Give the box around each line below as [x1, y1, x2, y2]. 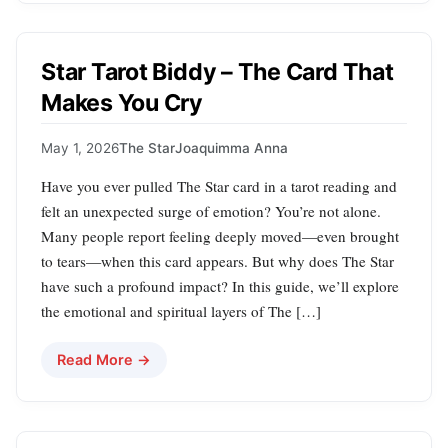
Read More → [57, 350, 151, 368]
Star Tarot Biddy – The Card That [41, 57, 394, 86]
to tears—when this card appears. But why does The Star [41, 250, 394, 271]
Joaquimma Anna [175, 139, 288, 156]
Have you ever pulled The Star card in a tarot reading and [41, 175, 397, 196]
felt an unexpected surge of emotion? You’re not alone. [41, 200, 381, 221]
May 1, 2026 [41, 139, 119, 156]
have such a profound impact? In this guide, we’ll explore [41, 275, 399, 296]
